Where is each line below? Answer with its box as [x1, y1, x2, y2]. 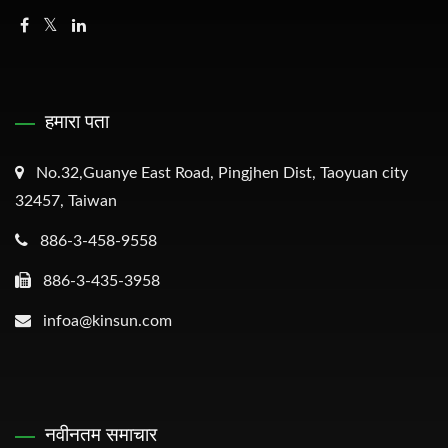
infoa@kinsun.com [43, 312, 172, 329]
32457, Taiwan [15, 192, 117, 209]
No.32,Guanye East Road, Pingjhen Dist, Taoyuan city [36, 164, 408, 181]
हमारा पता [45, 107, 109, 134]
